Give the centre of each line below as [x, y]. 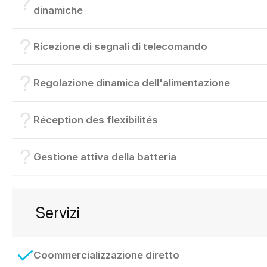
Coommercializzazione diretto [106, 255]
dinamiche [58, 10]
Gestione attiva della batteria [105, 156]
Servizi [58, 213]
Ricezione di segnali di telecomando [120, 46]
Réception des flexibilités [95, 119]
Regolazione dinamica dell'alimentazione [131, 83]
